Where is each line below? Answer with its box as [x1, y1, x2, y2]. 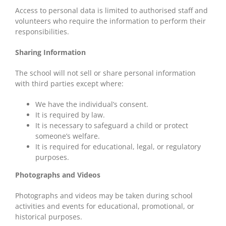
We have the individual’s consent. [35, 99, 148, 109]
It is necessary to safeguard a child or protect [35, 120, 188, 130]
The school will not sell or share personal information [15, 68, 196, 78]
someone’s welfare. [35, 131, 100, 141]
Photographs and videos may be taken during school [15, 190, 193, 200]
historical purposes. [15, 211, 82, 221]
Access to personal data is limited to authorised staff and [15, 5, 208, 15]
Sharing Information [15, 47, 86, 57]
